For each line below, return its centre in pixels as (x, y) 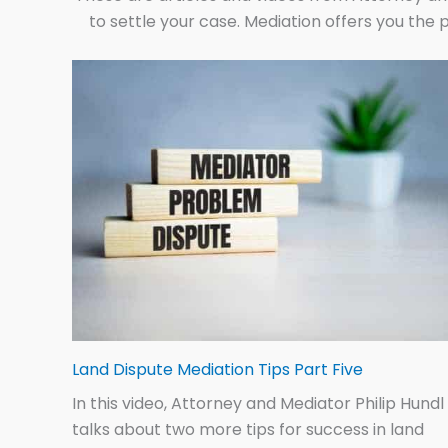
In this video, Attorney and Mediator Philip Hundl (258, 404)
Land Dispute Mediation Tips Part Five (217, 370)
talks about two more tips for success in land (248, 430)
